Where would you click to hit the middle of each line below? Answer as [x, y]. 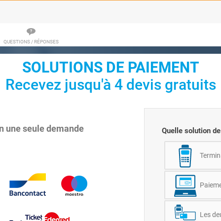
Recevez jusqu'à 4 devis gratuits [110, 85]
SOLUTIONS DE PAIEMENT [110, 67]
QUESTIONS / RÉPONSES [31, 42]
